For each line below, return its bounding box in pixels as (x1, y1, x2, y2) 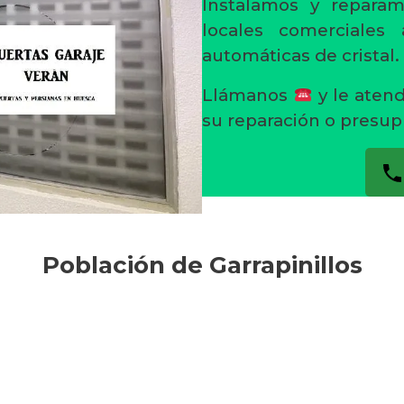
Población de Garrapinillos (41, 250, 363, 280)
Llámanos (202, 85, 294, 106)
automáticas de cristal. (202, 45, 399, 67)
